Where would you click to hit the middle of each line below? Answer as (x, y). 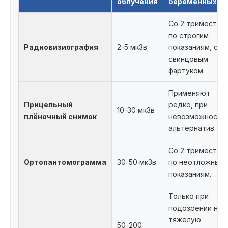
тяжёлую (185, 220)
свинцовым (188, 59)
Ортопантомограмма (65, 162)
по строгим (189, 35)
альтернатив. (192, 128)
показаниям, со (195, 47)
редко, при (188, 105)
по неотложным (197, 162)
